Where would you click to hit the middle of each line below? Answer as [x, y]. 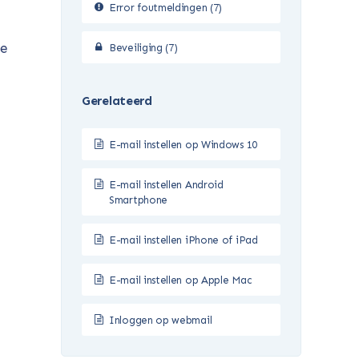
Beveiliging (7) [143, 48]
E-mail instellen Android [166, 185]
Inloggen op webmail [161, 321]
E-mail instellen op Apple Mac [181, 280]
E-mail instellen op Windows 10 [183, 145]
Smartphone [138, 200]
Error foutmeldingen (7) [166, 8]
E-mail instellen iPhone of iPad [184, 240]
